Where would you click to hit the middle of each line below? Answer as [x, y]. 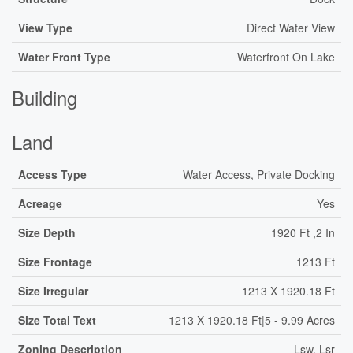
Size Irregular [53, 291]
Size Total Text [57, 320]
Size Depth [47, 232]
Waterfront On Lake [286, 57]
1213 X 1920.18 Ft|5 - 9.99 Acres [252, 320]
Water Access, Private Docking [259, 174]
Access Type [52, 174]
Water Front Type [64, 57]
